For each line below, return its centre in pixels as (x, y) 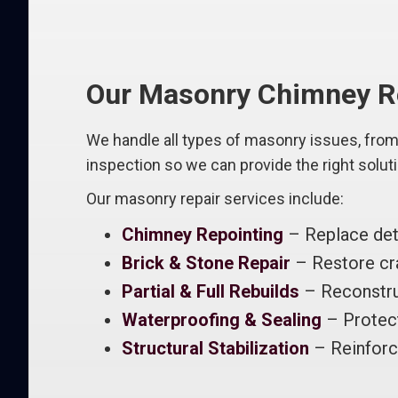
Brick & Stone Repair (206, 263)
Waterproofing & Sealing (222, 320)
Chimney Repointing (203, 235)
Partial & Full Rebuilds (211, 291)
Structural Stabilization (215, 348)
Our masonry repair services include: (215, 199)
